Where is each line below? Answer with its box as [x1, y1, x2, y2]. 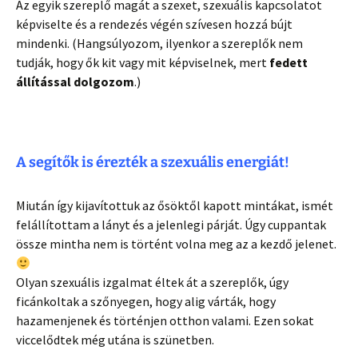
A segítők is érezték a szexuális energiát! [16, 153, 289, 172]
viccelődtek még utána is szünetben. [16, 332, 214, 348]
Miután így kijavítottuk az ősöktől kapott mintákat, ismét [16, 197, 333, 214]
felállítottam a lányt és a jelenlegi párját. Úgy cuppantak [16, 217, 326, 233]
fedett [269, 54, 308, 71]
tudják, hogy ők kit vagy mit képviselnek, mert [16, 54, 269, 71]
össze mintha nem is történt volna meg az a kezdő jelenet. [16, 236, 336, 253]
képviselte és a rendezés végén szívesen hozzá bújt [16, 16, 292, 33]
